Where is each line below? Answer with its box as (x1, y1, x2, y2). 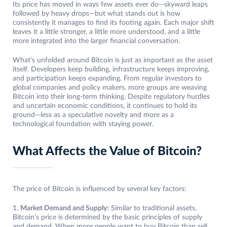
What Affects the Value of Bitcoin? (13, 145, 202, 158)
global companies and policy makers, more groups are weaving (13, 84, 207, 92)
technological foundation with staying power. (13, 121, 153, 128)
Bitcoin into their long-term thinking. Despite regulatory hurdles (13, 93, 210, 101)
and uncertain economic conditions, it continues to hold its (13, 102, 197, 110)
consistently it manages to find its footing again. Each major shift (13, 19, 214, 27)
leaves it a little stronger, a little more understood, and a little (13, 28, 200, 36)
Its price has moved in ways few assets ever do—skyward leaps (13, 1, 208, 9)
